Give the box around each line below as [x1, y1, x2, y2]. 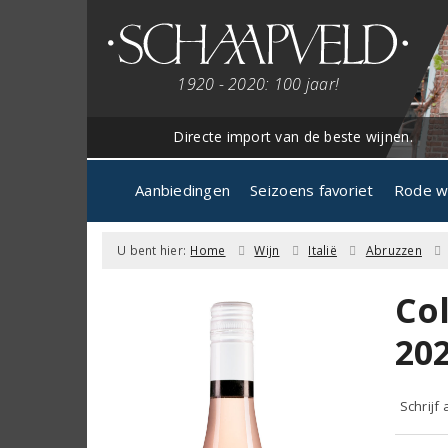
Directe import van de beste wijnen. [173, 126, 413, 146]
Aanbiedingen [135, 179, 231, 200]
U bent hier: [117, 241, 187, 259]
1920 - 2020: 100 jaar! [177, 72, 340, 95]
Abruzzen [365, 241, 422, 259]
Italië [308, 241, 337, 259]
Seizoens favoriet [250, 179, 374, 200]
